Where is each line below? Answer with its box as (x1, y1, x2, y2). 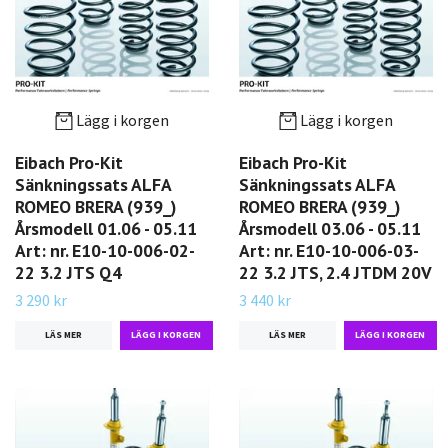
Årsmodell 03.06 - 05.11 (239, 217, 421, 241)
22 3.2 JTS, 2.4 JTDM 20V (239, 261, 432, 285)
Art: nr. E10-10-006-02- (15, 239, 195, 263)
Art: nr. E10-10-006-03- (239, 239, 419, 263)
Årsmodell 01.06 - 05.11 (15, 217, 197, 241)
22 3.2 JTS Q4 (15, 261, 122, 285)
